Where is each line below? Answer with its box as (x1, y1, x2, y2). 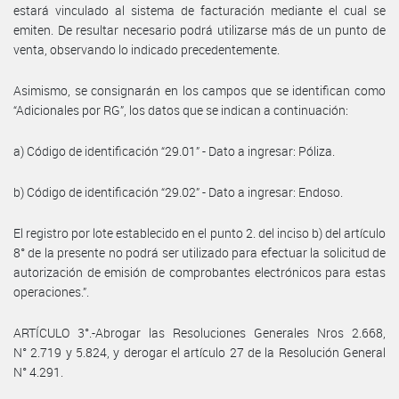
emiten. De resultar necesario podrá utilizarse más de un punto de (13, 20, 386, 38)
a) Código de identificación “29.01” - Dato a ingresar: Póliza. (13, 142, 335, 159)
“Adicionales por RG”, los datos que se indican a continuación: (13, 101, 348, 118)
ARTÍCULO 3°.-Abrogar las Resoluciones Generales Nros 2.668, (13, 323, 386, 341)
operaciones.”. (13, 282, 89, 300)
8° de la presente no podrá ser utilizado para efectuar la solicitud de (13, 243, 386, 261)
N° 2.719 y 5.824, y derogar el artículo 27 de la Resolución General (13, 343, 386, 361)
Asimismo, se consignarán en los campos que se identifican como (13, 81, 386, 99)
